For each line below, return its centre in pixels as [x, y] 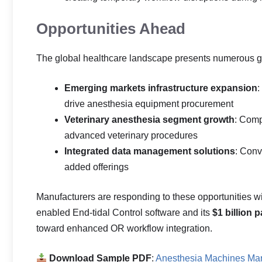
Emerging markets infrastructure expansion [161, 88]
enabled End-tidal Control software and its [124, 213]
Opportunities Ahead [111, 29]
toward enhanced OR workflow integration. [124, 228]
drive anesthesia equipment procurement [149, 104]
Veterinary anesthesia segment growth [149, 120]
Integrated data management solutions [150, 151]
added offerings [96, 167]
